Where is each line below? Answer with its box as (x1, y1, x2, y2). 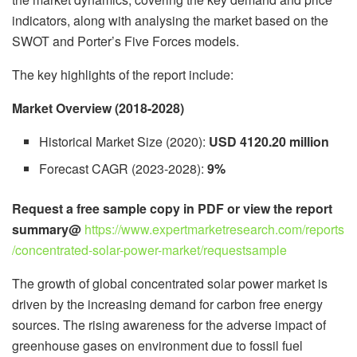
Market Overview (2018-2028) (12, 98, 184, 117)
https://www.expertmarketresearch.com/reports (84, 219, 344, 238)
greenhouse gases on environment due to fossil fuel (12, 335, 303, 355)
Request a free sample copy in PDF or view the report (12, 198, 332, 218)
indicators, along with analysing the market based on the (12, 10, 328, 29)
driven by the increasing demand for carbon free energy (12, 294, 323, 313)
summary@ (12, 219, 81, 238)
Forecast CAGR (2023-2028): (39, 159, 205, 178)
